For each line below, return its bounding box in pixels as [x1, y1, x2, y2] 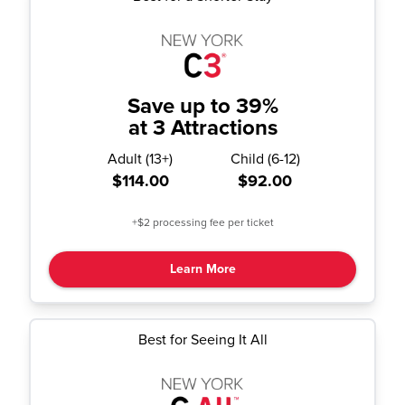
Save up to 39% [127, 93, 278, 119]
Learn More [169, 261, 236, 277]
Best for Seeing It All [137, 331, 268, 349]
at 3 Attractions [127, 115, 278, 141]
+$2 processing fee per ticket [131, 216, 274, 229]
